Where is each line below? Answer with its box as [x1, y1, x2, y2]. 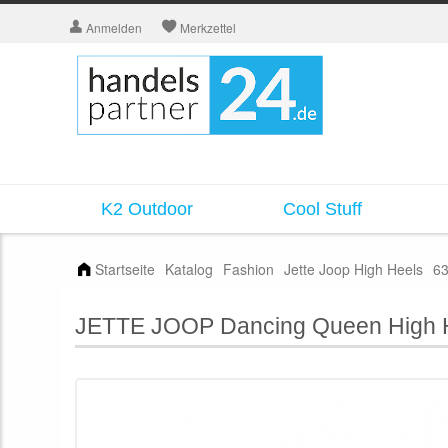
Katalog [165, 259, 213, 279]
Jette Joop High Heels [284, 259, 423, 279]
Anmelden [86, 19, 142, 36]
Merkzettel [180, 19, 236, 36]
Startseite [95, 259, 155, 279]
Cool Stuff [282, 198, 362, 219]
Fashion [223, 259, 274, 279]
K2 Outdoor [101, 198, 194, 219]
